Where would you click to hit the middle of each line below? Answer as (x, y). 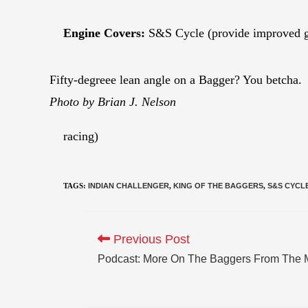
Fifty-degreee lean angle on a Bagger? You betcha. (176, 79)
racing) (81, 136)
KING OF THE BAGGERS (218, 185)
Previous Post (150, 239)
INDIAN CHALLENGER (129, 185)
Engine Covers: (104, 33)
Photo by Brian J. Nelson (113, 101)
